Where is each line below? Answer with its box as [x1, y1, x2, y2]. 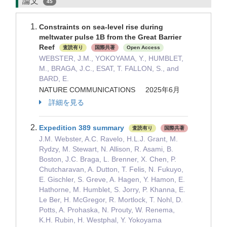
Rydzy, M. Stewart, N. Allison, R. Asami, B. [39, 145, 173, 153]
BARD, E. [39, 74, 69, 83]
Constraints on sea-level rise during [39, 23, 163, 31]
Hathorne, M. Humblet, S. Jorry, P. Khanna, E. [39, 185, 185, 194]
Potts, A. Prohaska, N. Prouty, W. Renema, [39, 206, 175, 214]
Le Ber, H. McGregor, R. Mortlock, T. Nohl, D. [39, 196, 183, 204]
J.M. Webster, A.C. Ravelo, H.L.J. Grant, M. [39, 135, 178, 143]
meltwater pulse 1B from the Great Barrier [39, 33, 181, 41]
